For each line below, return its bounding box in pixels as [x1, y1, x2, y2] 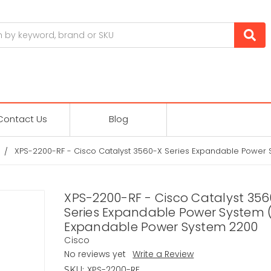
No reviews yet [64, 247, 126, 260]
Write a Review [132, 247, 194, 260]
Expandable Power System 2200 [64, 218, 258, 235]
